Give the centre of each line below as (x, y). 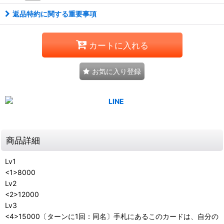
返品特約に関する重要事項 (54, 14)
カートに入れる (118, 45)
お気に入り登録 (116, 71)
